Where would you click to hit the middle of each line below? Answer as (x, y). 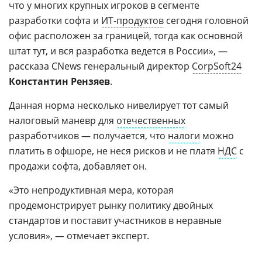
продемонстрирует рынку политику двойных (111, 206)
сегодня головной (206, 21)
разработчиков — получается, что (88, 136)
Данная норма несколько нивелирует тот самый (119, 106)
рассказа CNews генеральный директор (100, 66)
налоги (184, 136)
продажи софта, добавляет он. (78, 166)
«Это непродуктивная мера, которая (91, 190)
